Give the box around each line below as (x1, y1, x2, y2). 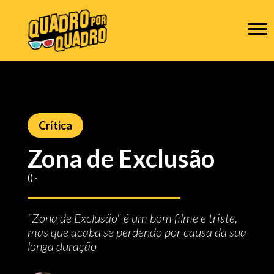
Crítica (38, 119, 72, 132)
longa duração (27, 239, 97, 253)
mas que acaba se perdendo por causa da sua (27, 224, 246, 239)
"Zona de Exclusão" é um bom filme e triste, (27, 210, 237, 225)
